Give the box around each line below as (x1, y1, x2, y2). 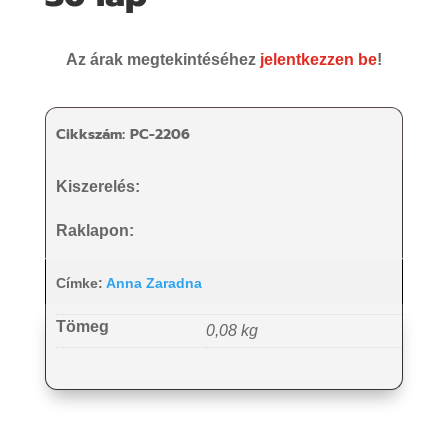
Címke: (55, 275, 106, 292)
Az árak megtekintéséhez (65, 51, 256, 69)
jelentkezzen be (255, 51, 377, 69)
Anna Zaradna (105, 275, 202, 292)
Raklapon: (55, 222, 134, 240)
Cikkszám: (55, 124, 130, 146)
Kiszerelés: (55, 178, 140, 196)
